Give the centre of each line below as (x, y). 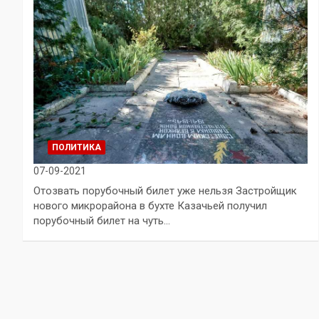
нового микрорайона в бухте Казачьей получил (150, 205)
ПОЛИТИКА (77, 147)
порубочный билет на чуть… (102, 220)
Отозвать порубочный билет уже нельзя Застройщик (165, 190)
